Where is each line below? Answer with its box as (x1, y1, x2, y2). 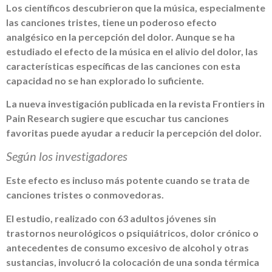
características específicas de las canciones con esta (6, 59, 240, 72)
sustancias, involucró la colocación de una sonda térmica (6, 256, 259, 268)
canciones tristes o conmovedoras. (6, 189, 164, 201)
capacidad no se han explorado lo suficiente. (6, 74, 204, 86)
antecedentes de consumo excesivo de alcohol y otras (6, 241, 249, 253)
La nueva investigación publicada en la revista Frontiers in (6, 98, 265, 110)
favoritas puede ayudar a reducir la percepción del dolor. (6, 127, 262, 139)
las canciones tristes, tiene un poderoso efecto (6, 16, 217, 28)
